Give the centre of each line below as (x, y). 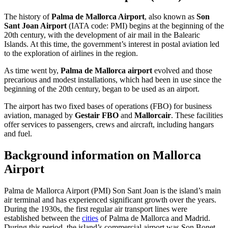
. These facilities (197, 116)
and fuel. (18, 134)
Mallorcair (153, 116)
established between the (43, 218)
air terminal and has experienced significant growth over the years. (110, 200)
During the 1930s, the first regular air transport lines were (96, 209)
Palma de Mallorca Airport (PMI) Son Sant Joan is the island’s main (112, 191)
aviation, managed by (39, 116)
